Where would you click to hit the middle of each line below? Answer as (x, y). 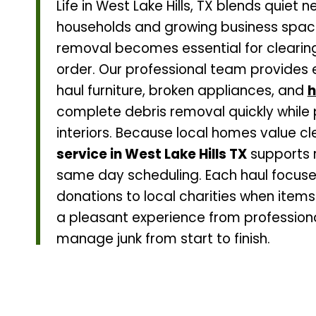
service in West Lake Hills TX (151, 154)
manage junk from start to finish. (163, 239)
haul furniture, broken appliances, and (182, 91)
